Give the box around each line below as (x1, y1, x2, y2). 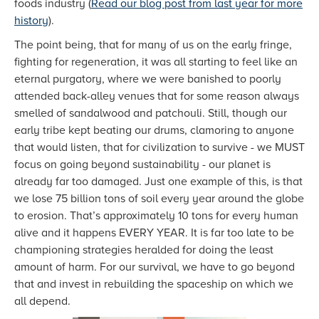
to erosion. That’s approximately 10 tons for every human (14, 209, 298, 223)
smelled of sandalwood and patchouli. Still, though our (14, 106, 287, 120)
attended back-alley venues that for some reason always (14, 89, 299, 103)
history (14, 14, 48, 28)
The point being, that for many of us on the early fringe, (14, 38, 292, 52)
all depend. (14, 294, 70, 308)
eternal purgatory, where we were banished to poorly (14, 72, 281, 86)
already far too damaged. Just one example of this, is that (14, 174, 303, 189)
